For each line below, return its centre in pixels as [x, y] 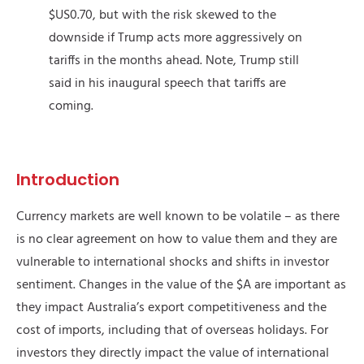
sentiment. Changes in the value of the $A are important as [181, 286]
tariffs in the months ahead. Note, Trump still [174, 61]
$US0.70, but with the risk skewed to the [162, 16]
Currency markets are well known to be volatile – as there [178, 217]
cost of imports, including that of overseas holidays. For [172, 331]
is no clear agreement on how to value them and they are [177, 240]
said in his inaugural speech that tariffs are [167, 84]
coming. [71, 107]
